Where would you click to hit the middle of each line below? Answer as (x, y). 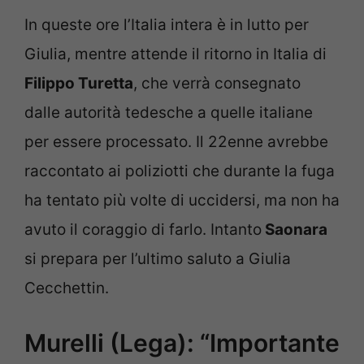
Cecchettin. (67, 288)
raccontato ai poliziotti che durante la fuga (180, 171)
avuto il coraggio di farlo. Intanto (143, 229)
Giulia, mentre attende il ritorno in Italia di (175, 54)
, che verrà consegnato (217, 83)
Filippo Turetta (79, 83)
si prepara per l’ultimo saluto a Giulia (158, 258)
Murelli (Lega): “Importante (182, 343)
